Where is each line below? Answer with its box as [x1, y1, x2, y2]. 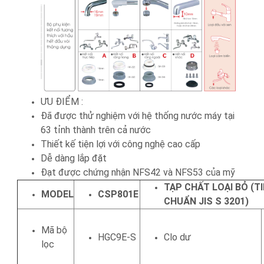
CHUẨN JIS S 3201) [163, 195, 249, 207]
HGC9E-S [97, 231, 136, 243]
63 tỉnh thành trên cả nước [40, 124, 151, 136]
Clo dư [163, 231, 191, 243]
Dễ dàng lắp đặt [40, 152, 107, 164]
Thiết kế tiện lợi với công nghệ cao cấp [40, 138, 200, 150]
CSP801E [97, 188, 138, 200]
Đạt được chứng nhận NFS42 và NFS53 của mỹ [40, 166, 235, 178]
